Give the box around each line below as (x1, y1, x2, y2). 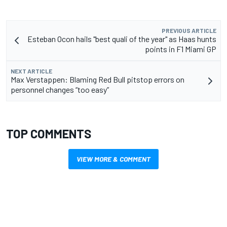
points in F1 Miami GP (145, 44, 216, 54)
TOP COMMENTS (6, 126, 91, 141)
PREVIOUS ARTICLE (162, 27, 216, 34)
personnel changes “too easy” (11, 85, 109, 95)
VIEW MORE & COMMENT (77, 155, 150, 164)
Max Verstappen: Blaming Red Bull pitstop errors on (11, 74, 184, 85)
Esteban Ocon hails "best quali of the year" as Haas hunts (27, 34, 216, 44)
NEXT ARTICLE (11, 67, 52, 75)
